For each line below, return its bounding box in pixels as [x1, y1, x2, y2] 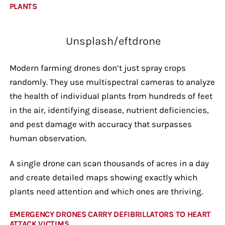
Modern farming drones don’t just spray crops [9, 62, 186, 73]
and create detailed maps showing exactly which [9, 172, 197, 182]
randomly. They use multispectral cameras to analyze [9, 76, 215, 87]
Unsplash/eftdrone [65, 34, 161, 48]
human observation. [9, 133, 88, 143]
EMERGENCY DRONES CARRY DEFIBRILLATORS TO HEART [9, 209, 211, 219]
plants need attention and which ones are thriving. [9, 186, 203, 196]
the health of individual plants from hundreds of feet [9, 90, 212, 101]
